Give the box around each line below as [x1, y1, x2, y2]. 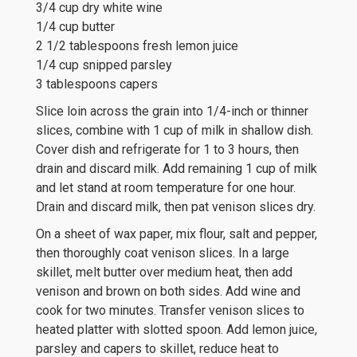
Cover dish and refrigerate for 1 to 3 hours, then [36, 142, 299, 157]
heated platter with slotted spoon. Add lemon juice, [36, 322, 317, 337]
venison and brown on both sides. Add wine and [36, 284, 300, 299]
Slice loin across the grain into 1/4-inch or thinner [36, 104, 308, 119]
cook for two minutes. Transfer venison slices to [36, 303, 304, 318]
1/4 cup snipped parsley [36, 57, 172, 73]
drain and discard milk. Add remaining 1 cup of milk [36, 161, 317, 176]
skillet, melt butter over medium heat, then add [36, 265, 292, 280]
